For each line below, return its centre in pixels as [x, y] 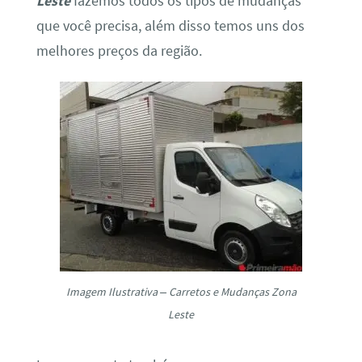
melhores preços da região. [119, 51]
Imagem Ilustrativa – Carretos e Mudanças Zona [181, 292]
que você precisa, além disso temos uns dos [170, 25]
